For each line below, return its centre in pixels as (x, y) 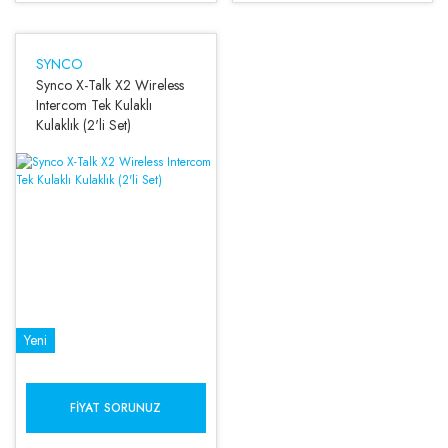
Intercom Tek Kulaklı (94, 105)
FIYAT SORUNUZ (116, 407)
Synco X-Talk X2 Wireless (110, 85)
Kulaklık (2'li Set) (83, 125)
